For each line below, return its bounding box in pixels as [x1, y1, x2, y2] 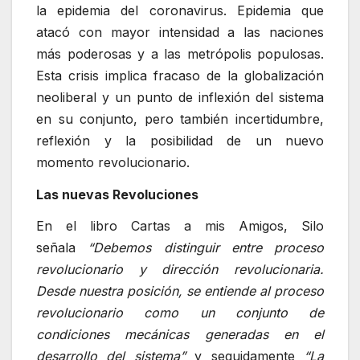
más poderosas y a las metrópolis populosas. [36, 45, 324, 62]
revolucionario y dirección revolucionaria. [36, 261, 324, 278]
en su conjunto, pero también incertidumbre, [36, 110, 324, 127]
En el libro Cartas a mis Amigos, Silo [36, 218, 324, 235]
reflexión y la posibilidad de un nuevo [36, 132, 324, 149]
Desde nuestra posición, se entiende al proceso [36, 283, 324, 300]
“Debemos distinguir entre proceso [76, 239, 324, 256]
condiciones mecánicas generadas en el [36, 326, 324, 343]
